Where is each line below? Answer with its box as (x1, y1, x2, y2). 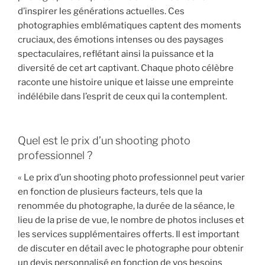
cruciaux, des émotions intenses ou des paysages (18, 34, 224, 46)
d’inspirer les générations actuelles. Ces (18, 6, 185, 17)
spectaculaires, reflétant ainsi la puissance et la (18, 49, 214, 60)
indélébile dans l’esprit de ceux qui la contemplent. (18, 91, 227, 102)
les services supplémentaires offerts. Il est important (18, 229, 240, 240)
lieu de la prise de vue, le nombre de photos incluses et (18, 215, 244, 226)
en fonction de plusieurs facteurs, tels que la (18, 186, 202, 198)
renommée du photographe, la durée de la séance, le (18, 201, 235, 212)
